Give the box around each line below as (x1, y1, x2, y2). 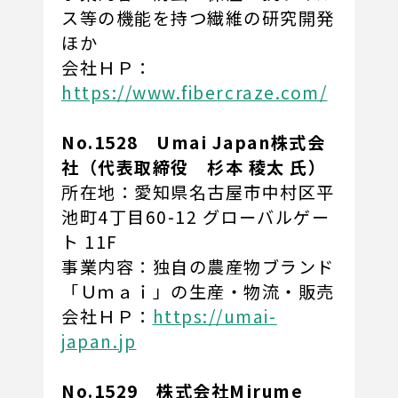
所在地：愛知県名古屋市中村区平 (61, 179, 335, 205)
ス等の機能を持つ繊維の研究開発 (61, 5, 335, 31)
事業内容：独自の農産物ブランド (61, 254, 335, 280)
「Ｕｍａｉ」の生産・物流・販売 (61, 279, 335, 305)
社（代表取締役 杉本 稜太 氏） (61, 155, 327, 180)
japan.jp (61, 329, 137, 354)
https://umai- (152, 304, 277, 330)
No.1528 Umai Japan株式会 (61, 130, 326, 155)
